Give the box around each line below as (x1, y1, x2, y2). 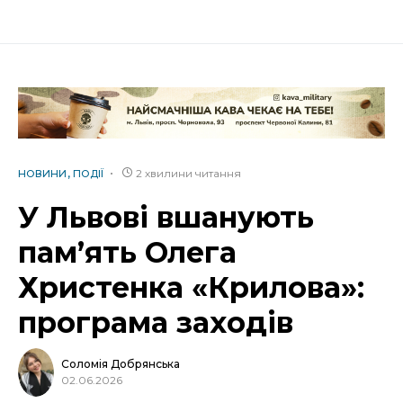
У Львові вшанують (18, 199, 314, 235)
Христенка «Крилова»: (18, 269, 364, 305)
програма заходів (18, 304, 301, 340)
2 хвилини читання (136, 166, 241, 180)
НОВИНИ (18, 166, 67, 180)
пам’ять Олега (18, 234, 237, 270)
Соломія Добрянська (61, 357, 180, 372)
